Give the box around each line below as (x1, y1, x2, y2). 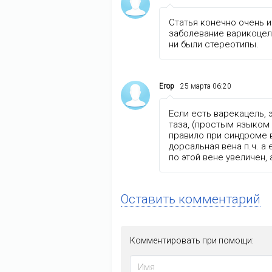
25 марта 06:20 (180, 82, 231, 91)
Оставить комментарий (121, 192, 260, 207)
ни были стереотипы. (169, 39, 259, 50)
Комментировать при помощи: (130, 236, 254, 246)
